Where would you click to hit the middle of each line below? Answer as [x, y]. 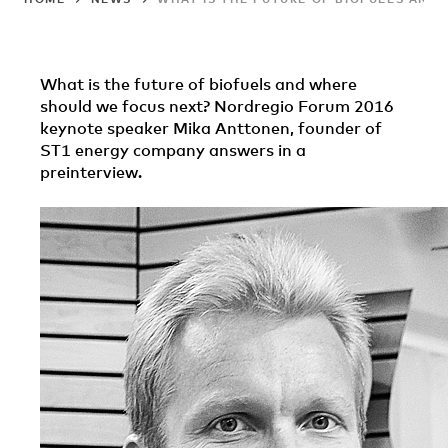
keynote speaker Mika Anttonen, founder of [211, 128]
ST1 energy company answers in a [173, 150]
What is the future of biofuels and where [198, 84]
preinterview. [91, 172]
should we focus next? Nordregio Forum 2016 [217, 106]
